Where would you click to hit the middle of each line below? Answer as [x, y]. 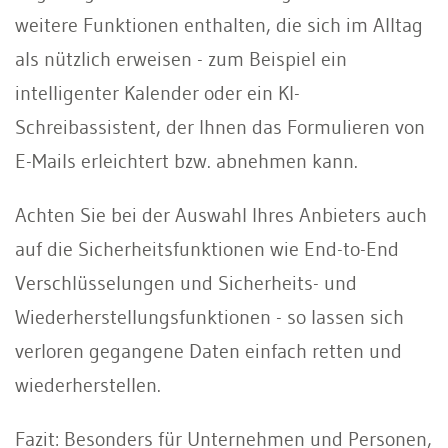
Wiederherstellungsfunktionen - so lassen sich [209, 316]
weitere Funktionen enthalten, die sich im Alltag [219, 24]
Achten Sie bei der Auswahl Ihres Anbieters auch [221, 214]
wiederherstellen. [88, 384]
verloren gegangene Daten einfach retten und [208, 350]
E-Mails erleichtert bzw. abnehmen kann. [194, 160]
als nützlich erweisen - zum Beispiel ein [181, 58]
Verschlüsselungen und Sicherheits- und [186, 282]
